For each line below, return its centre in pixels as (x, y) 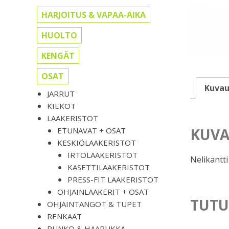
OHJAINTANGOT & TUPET (94, 204)
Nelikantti (209, 160)
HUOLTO (59, 36)
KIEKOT (61, 106)
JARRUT (61, 94)
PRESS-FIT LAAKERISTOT (113, 180)
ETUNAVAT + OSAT (91, 131)
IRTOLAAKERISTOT (102, 155)
